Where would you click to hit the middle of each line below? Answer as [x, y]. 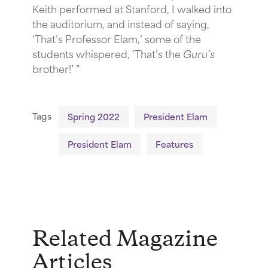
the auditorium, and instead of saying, [121, 23]
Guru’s [199, 53]
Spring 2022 [93, 116]
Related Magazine [125, 240]
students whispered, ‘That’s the [108, 53]
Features [174, 144]
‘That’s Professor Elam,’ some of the [117, 38]
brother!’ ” [57, 68]
